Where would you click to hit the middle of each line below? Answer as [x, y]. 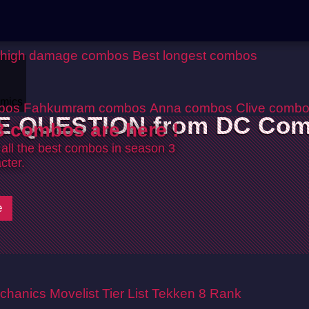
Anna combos [191, 108]
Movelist [74, 293]
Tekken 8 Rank [197, 293]
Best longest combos [195, 55]
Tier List [125, 293]
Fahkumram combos [85, 108]
